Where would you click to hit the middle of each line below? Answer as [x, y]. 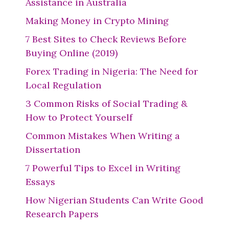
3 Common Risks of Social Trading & [107, 104]
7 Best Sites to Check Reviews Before [106, 39]
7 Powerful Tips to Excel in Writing [103, 168]
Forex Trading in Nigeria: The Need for [112, 71]
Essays [40, 182]
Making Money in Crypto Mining [97, 21]
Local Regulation [63, 85]
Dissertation [53, 150]
